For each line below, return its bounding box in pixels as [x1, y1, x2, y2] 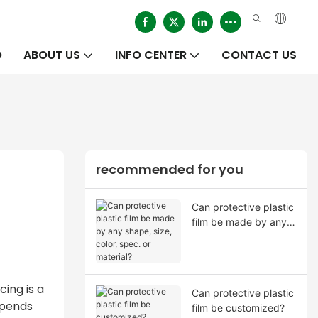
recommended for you [95, 160, 243, 179]
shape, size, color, [191, 230, 275, 243]
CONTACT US [221, 47, 297, 63]
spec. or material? [191, 245, 274, 258]
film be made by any [191, 215, 287, 228]
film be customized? [191, 301, 285, 314]
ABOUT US [23, 47, 80, 63]
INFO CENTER [115, 47, 187, 63]
